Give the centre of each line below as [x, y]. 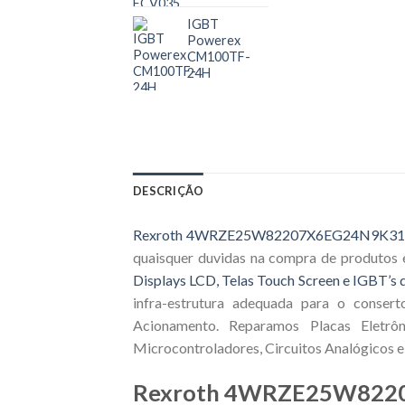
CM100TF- [219, 56]
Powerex [214, 40]
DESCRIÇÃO [169, 191]
